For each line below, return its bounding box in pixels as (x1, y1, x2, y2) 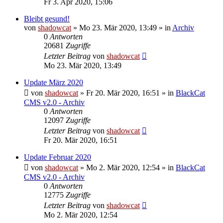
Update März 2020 (24, 78, 83, 87)
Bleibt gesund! (24, 14, 70, 23)
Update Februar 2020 (24, 152, 91, 161)
